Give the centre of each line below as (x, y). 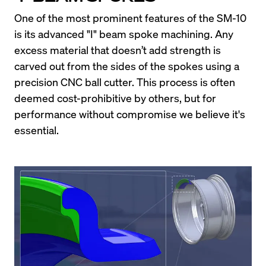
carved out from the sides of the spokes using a (127, 66)
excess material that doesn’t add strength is (118, 50)
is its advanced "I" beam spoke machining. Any (124, 34)
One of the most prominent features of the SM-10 (130, 18)
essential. (37, 130)
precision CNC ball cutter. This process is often (125, 82)
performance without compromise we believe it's (130, 114)
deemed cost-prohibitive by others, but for (115, 98)
